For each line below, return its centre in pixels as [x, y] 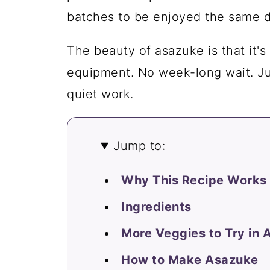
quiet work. [102, 94]
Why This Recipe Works [194, 180]
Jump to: [140, 146]
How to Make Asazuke [190, 260]
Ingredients [156, 207]
